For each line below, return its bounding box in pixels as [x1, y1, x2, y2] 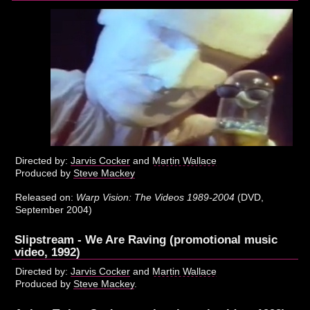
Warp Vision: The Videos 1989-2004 [76, 192, 235, 203]
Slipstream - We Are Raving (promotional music [15, 232, 278, 247]
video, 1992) [15, 245, 81, 259]
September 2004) [15, 204, 93, 216]
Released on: [15, 192, 77, 203]
